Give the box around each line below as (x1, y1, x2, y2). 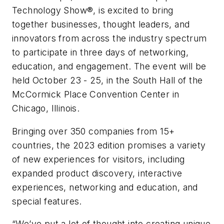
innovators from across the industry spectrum (12, 33, 207, 44)
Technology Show (12, 5, 87, 16)
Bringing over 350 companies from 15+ (12, 125, 175, 136)
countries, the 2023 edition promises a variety (12, 139, 206, 150)
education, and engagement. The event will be (12, 61, 206, 72)
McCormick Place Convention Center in (12, 89, 179, 100)
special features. (12, 195, 82, 206)
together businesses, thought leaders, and (12, 19, 190, 30)
